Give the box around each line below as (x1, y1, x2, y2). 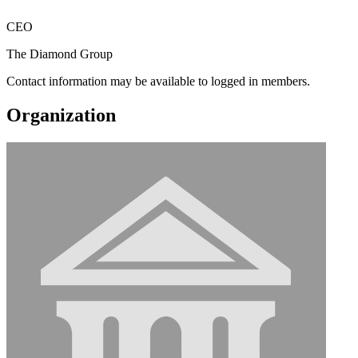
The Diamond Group (6, 46, 113, 61)
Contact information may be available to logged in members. (6, 74, 310, 88)
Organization (6, 104, 116, 125)
